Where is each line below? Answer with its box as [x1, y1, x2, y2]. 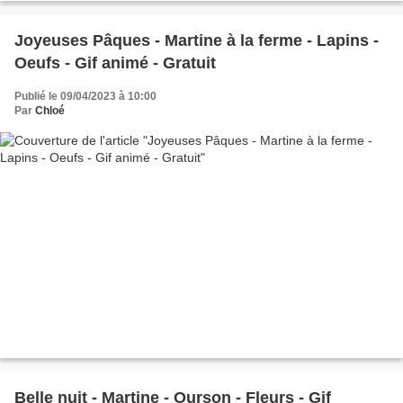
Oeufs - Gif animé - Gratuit [14, 53, 216, 72]
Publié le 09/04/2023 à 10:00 [14, 89, 157, 103]
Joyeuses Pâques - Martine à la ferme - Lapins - [14, 31, 379, 49]
